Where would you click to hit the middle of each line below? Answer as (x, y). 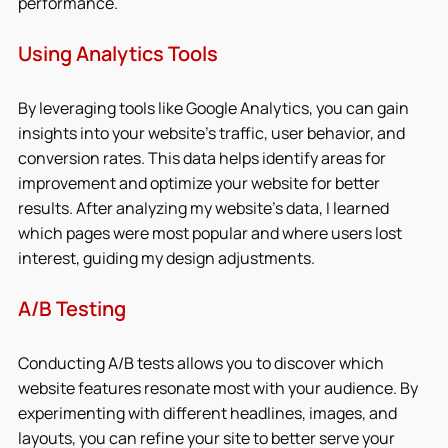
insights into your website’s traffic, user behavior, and (213, 132)
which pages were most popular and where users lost (211, 232)
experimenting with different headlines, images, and (209, 412)
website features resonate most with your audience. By (219, 387)
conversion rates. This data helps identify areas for (203, 157)
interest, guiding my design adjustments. (166, 257)
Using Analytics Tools (118, 53)
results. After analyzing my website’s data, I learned (205, 207)
